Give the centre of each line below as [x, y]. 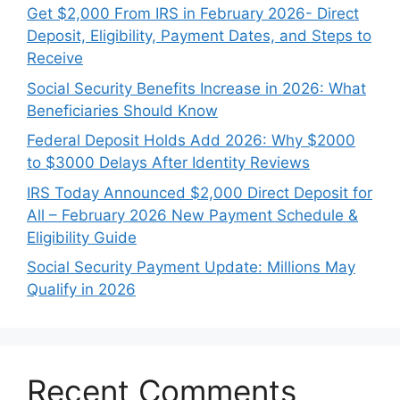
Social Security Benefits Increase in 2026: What [196, 88]
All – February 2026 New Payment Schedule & [192, 215]
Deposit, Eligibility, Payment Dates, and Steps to [199, 36]
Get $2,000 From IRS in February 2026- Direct [193, 13]
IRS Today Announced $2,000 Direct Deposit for [200, 192]
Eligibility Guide [82, 237]
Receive [55, 58]
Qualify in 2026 [81, 289]
